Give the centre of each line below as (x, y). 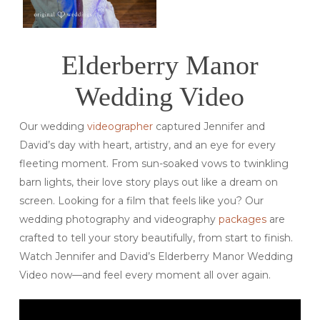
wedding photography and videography (119, 219)
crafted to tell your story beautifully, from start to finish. (156, 237)
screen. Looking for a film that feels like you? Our (141, 200)
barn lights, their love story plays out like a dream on (148, 182)
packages (242, 219)
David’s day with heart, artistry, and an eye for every (147, 145)
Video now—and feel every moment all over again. (145, 275)
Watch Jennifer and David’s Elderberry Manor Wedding (156, 256)
